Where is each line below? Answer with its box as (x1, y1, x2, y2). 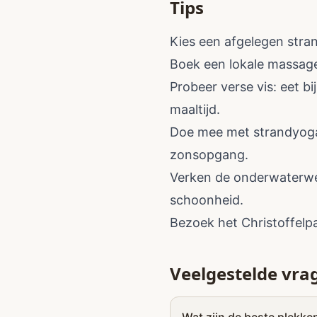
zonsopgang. (170, 147, 248, 162)
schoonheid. (170, 192, 243, 207)
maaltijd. (170, 102, 220, 117)
